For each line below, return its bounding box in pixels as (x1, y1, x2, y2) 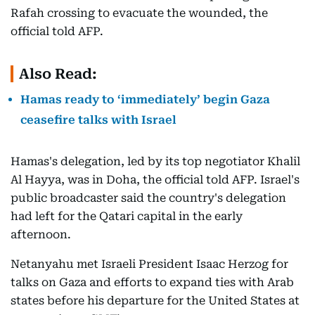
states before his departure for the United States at (11, 294, 300, 307)
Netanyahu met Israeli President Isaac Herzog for (11, 257, 288, 271)
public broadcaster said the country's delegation (11, 191, 286, 205)
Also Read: (19, 65, 97, 82)
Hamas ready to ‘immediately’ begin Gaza (20, 93, 270, 106)
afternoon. (11, 228, 71, 241)
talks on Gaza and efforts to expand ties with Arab (11, 276, 294, 289)
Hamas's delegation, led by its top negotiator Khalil (11, 155, 300, 168)
